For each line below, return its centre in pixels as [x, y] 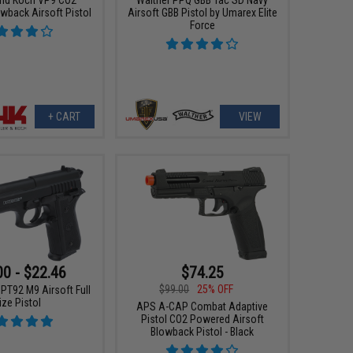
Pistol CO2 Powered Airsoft [202, 320]
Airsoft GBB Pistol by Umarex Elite [202, 12]
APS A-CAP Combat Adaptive [203, 307]
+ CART [65, 117]
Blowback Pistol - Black [203, 332]
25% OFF [216, 290]
